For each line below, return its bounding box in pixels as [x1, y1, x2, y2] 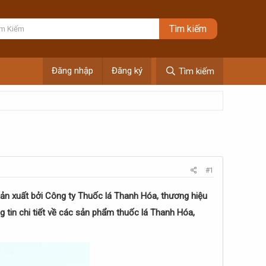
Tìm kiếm [179, 66, 214, 77]
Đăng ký [112, 65, 143, 76]
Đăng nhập [52, 65, 94, 76]
